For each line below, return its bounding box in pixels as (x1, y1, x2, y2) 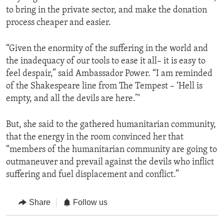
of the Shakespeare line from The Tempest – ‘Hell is (6, 81, 202, 91)
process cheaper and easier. (6, 18, 111, 28)
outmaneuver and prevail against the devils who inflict (6, 157, 214, 167)
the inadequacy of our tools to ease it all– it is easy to (6, 56, 205, 66)
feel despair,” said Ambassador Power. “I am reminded (6, 69, 212, 79)
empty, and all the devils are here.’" (6, 94, 140, 104)
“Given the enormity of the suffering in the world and (6, 44, 208, 54)
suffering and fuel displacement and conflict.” (6, 170, 179, 180)
